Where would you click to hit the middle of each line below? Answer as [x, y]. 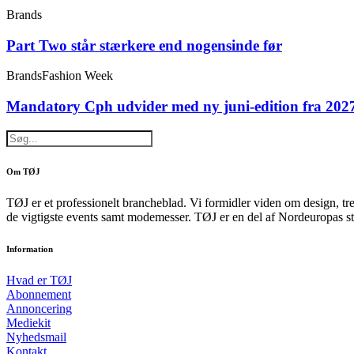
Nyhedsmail [36, 337]
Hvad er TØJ [39, 280]
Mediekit [28, 322]
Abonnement [39, 294]
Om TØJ [23, 171]
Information [30, 249]
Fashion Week [77, 76]
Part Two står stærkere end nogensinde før [144, 45]
